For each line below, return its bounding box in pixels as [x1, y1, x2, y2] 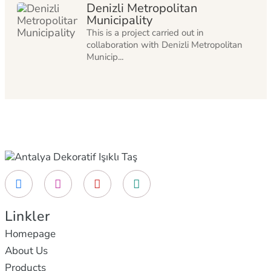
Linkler [4, 207, 50, 226]
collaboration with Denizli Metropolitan [86, 39, 243, 51]
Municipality [86, 12, 152, 28]
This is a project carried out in [86, 27, 204, 39]
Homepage [4, 227, 56, 241]
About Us [4, 244, 48, 258]
